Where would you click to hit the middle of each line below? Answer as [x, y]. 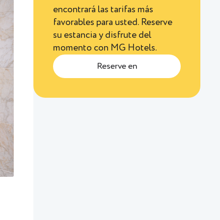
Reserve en [117, 66]
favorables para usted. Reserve [113, 22]
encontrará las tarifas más [103, 10]
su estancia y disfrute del [102, 35]
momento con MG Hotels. [105, 48]
